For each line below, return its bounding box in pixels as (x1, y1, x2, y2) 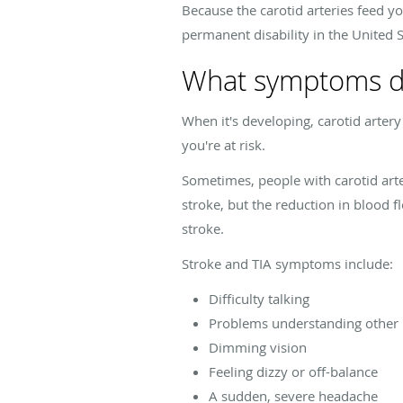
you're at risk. (182, 135, 265, 154)
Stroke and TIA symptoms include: (182, 254, 393, 273)
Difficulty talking (209, 289, 309, 308)
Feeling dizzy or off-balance (209, 362, 378, 381)
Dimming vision (209, 337, 307, 356)
